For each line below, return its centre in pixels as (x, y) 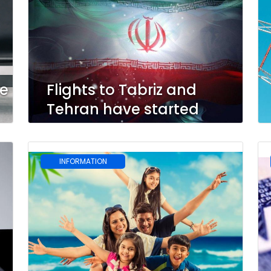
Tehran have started (123, 109)
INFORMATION (83, 161)
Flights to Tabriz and (122, 90)
